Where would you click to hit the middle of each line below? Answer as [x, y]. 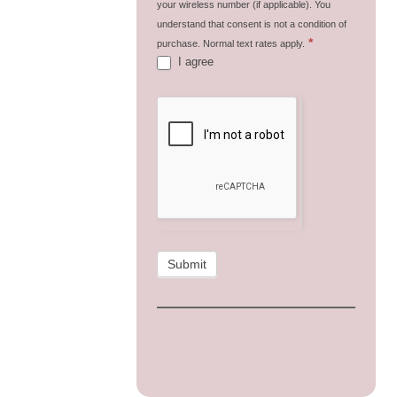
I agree [194, 61]
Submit [187, 264]
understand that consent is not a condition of [251, 23]
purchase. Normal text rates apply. [230, 43]
